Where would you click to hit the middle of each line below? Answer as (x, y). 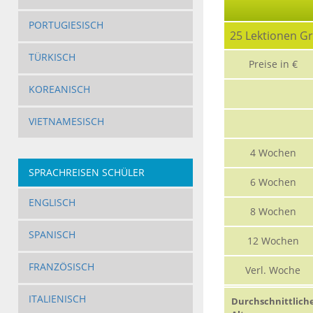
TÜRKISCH (52, 57)
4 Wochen (273, 153)
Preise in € (273, 64)
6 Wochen (273, 182)
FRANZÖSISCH (61, 267)
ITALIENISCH (57, 299)
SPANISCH (52, 235)
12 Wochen (273, 241)
